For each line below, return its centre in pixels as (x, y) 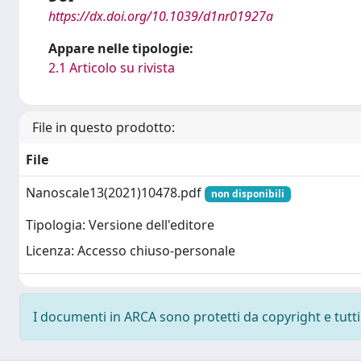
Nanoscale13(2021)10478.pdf (115, 193)
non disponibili (247, 194)
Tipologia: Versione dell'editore (120, 225)
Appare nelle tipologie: (121, 48)
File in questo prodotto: (104, 127)
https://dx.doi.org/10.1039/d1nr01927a (161, 16)
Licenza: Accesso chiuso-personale (131, 251)
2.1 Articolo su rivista (112, 68)
